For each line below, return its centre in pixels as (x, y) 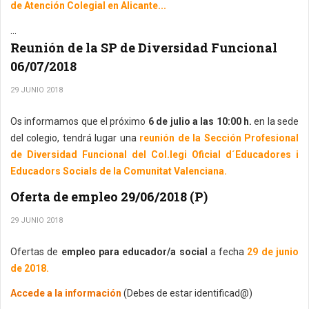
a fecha (227, 252)
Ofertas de (36, 252)
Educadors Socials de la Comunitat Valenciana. (119, 171)
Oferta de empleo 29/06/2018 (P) (109, 197)
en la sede (277, 121)
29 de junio (273, 252)
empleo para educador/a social (134, 252)
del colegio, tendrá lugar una (75, 138)
